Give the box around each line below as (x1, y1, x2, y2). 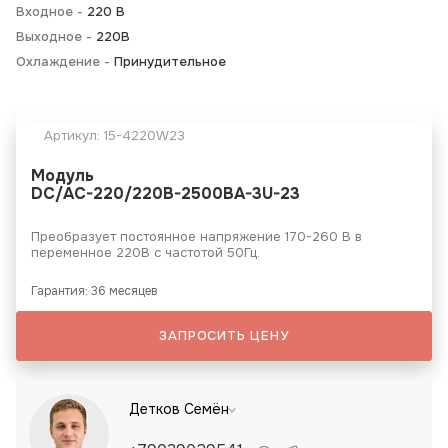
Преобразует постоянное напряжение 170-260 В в (31, 227, 362, 245)
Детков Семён (129, 399, 229, 418)
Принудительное (114, 52, 226, 70)
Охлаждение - (16, 52, 114, 70)
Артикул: (44, 126, 100, 144)
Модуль (31, 164, 99, 186)
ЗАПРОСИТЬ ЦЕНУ (159, 326, 289, 344)
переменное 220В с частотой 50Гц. (31, 243, 260, 261)
